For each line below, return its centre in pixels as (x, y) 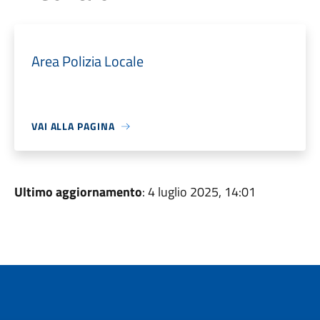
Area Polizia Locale (87, 61)
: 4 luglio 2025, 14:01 (199, 192)
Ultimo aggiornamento (78, 192)
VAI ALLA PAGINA (73, 126)
